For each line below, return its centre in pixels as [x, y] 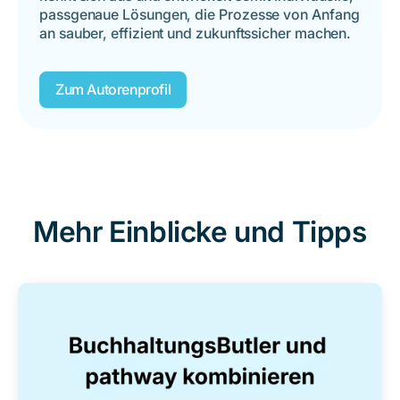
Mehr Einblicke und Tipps [200, 231]
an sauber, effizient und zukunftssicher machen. [196, 33]
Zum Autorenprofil [113, 89]
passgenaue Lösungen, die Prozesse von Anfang [200, 14]
